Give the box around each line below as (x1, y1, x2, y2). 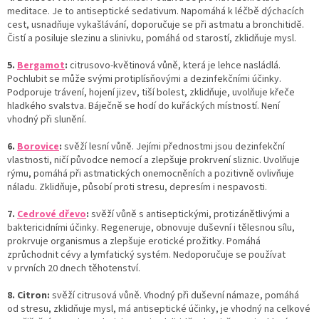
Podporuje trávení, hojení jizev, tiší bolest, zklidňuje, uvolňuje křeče (7, 85, 295, 100)
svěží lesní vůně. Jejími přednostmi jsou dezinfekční (64, 139, 285, 154)
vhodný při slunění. (7, 112, 86, 127)
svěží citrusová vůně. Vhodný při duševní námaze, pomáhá (52, 288, 299, 303)
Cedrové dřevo (17, 206, 86, 221)
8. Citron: (7, 288, 50, 303)
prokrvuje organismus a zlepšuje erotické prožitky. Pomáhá (7, 234, 261, 249)
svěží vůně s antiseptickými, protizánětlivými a (91, 206, 290, 221)
